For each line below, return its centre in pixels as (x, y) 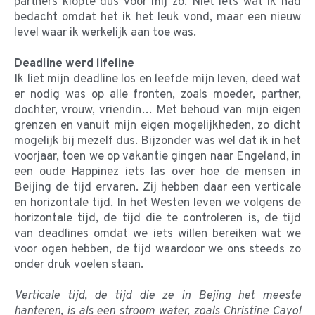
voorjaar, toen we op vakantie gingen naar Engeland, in (157, 156)
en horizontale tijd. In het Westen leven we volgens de (157, 203)
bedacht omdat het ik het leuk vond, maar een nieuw (157, 17)
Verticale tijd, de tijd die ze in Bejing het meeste (157, 296)
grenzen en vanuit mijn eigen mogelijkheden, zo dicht (157, 126)
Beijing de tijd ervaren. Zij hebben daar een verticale (157, 187)
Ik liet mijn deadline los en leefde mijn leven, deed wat (157, 79)
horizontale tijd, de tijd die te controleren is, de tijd (157, 218)
